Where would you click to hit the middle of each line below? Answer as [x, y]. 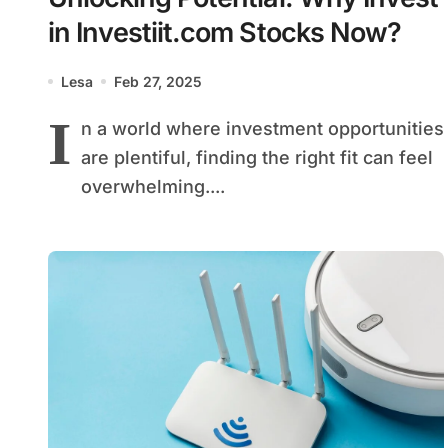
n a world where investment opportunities [262, 128]
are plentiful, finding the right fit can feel [257, 157]
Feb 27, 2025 [158, 81]
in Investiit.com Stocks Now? [224, 32]
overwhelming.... [153, 186]
